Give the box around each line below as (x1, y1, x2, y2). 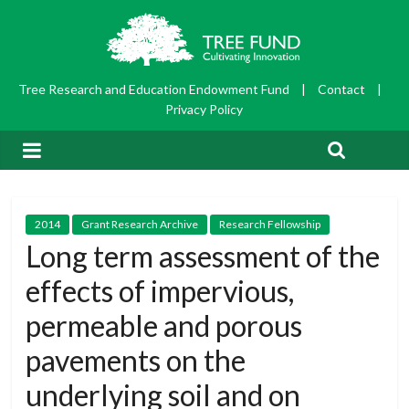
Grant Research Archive (81, 217, 199, 232)
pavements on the (26, 342, 246, 379)
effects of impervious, (26, 273, 295, 309)
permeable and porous (26, 308, 303, 344)
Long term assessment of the (26, 238, 381, 275)
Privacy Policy (165, 101, 244, 118)
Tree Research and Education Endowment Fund (17, 81, 292, 98)
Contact (317, 81, 365, 98)
